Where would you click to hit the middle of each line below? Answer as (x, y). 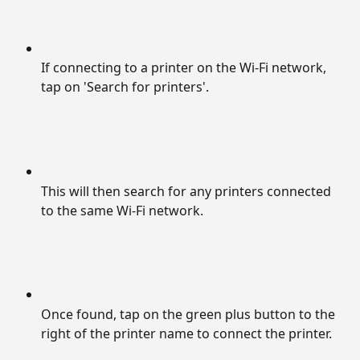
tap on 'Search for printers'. (125, 87)
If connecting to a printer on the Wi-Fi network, (185, 68)
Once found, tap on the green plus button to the (190, 314)
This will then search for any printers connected (188, 191)
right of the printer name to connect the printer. (186, 333)
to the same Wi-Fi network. (122, 210)
